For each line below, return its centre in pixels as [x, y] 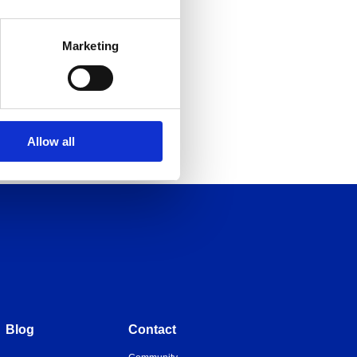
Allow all [51, 142]
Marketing [90, 46]
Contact [153, 330]
